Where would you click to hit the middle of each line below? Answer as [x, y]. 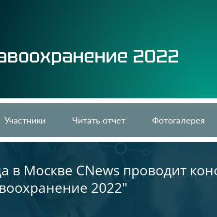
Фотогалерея [178, 120]
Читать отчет [99, 120]
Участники [25, 120]
